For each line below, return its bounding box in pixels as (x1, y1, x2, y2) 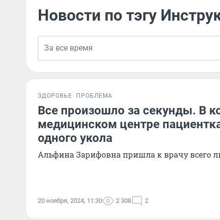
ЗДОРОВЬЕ (38, 92, 72, 99)
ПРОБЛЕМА (76, 92, 112, 99)
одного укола (38, 131, 112, 145)
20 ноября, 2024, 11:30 (38, 197, 102, 204)
